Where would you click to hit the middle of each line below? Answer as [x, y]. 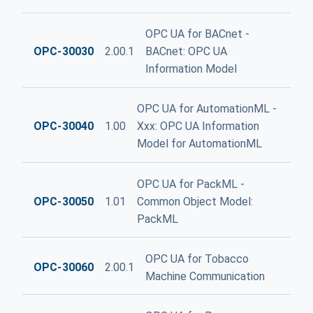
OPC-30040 [64, 126]
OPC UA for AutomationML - [207, 109]
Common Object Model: [195, 201]
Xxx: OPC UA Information [198, 126]
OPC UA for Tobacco [197, 259]
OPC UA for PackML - [191, 184]
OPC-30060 [64, 268]
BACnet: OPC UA [187, 52]
